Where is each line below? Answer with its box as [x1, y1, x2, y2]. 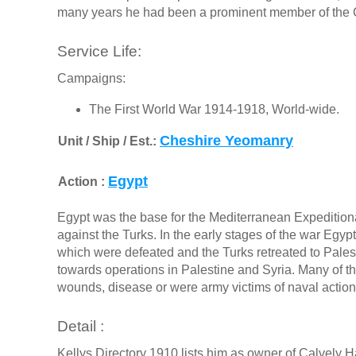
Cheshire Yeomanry [160, 133, 293, 149]
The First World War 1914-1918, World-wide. [89, 103, 339, 117]
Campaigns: [57, 72, 126, 86]
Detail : [57, 318, 104, 335]
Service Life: [57, 43, 141, 60]
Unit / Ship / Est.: [58, 134, 160, 149]
